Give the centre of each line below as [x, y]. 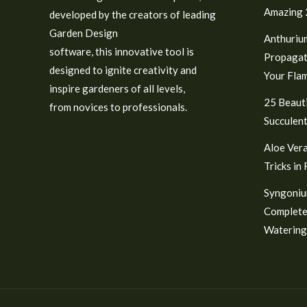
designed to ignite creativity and [123, 70]
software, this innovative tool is [122, 51]
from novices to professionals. [118, 107]
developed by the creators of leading [133, 14]
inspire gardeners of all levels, [117, 88]
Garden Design [84, 33]
